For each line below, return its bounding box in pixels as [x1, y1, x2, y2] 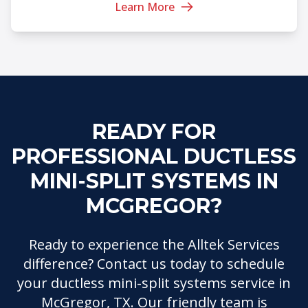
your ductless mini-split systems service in [17, 273, 291, 292]
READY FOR [92, 118, 216, 144]
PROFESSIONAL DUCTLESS [12, 143, 296, 169]
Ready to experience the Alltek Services [28, 234, 280, 254]
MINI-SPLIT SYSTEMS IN [30, 168, 278, 194]
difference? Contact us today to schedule [23, 254, 285, 273]
